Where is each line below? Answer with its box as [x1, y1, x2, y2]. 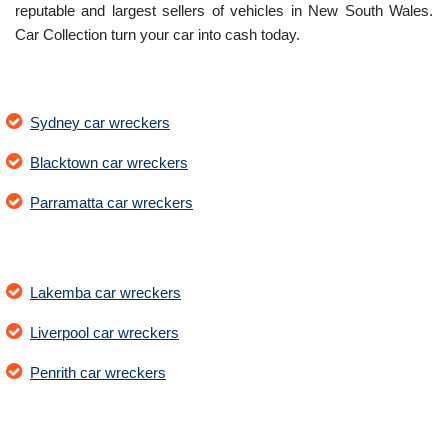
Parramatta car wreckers [30, 193, 193, 211]
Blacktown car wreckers [30, 153, 188, 171]
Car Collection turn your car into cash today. [15, 25, 300, 43]
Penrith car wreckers [30, 363, 166, 381]
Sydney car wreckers [30, 113, 170, 131]
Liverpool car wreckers [30, 323, 179, 341]
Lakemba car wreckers [30, 283, 181, 301]
